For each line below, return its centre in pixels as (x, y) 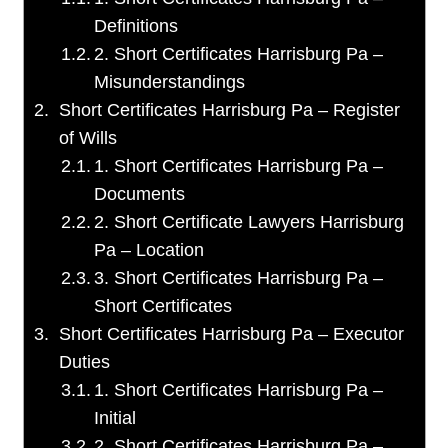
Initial (115, 418)
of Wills (88, 138)
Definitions (136, 26)
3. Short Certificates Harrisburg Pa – (239, 278)
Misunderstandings (170, 82)
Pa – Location (149, 250)
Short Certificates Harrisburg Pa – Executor (232, 334)
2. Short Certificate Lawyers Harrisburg (249, 222)
